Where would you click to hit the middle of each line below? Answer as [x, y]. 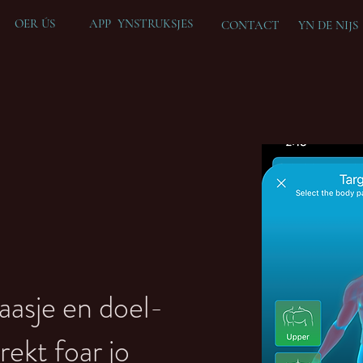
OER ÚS [35, 23]
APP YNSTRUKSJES [141, 23]
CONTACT [252, 25]
